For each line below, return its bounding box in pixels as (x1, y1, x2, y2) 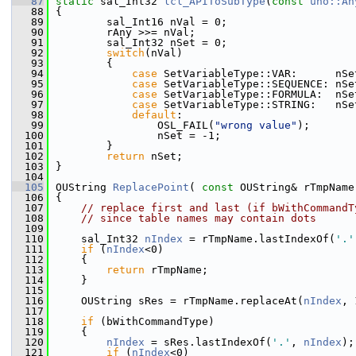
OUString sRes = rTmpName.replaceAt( (56, 295, 304, 307)
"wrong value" (215, 119, 297, 131)
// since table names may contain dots (81, 212, 316, 224)
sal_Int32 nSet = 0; (56, 37, 227, 48)
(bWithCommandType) (94, 315, 215, 327)
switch (106, 47, 145, 59)
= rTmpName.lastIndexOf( (183, 233, 335, 245)
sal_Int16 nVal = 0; (56, 16, 227, 28)
